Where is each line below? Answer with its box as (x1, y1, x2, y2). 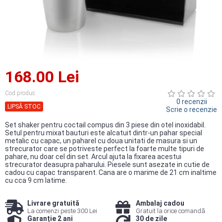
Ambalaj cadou (135, 199, 184, 207)
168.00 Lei (5, 67, 79, 86)
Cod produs (5, 90, 35, 97)
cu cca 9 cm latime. (5, 176, 67, 184)
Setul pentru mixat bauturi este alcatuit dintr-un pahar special (5, 129, 202, 137)
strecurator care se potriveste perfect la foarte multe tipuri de (5, 145, 204, 153)
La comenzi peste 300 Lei (27, 207, 97, 215)
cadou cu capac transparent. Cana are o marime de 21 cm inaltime (5, 168, 217, 176)
